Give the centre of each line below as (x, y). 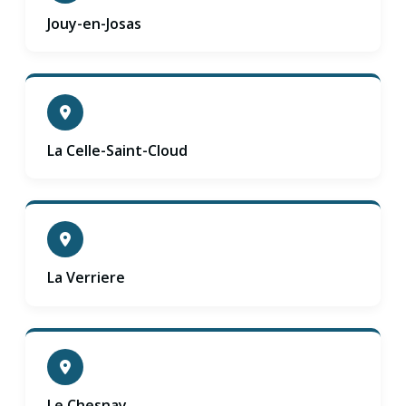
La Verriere (86, 278)
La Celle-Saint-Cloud (117, 150)
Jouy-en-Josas (94, 23)
